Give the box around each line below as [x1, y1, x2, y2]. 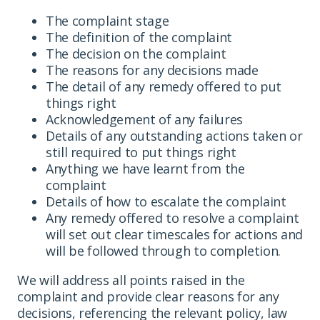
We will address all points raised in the [17, 271, 245, 289]
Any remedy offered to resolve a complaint [46, 209, 299, 226]
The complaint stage [46, 11, 169, 29]
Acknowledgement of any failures [46, 110, 243, 128]
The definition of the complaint [46, 28, 232, 46]
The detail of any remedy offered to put [46, 77, 281, 95]
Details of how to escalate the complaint [46, 192, 286, 210]
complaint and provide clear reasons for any [17, 287, 279, 305]
